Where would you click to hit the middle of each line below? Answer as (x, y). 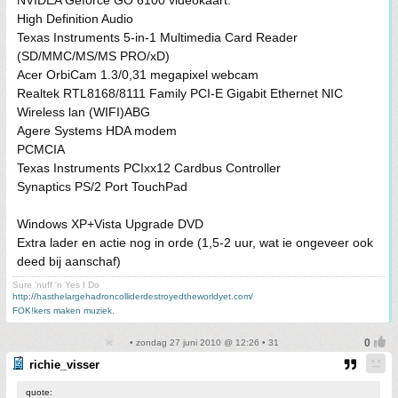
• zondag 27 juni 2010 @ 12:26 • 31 (203, 342)
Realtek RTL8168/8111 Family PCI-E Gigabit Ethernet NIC (180, 93)
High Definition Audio (75, 19)
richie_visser (64, 365)
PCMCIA (41, 149)
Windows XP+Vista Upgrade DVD (110, 224)
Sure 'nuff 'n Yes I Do (56, 285)
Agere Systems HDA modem (97, 131)
